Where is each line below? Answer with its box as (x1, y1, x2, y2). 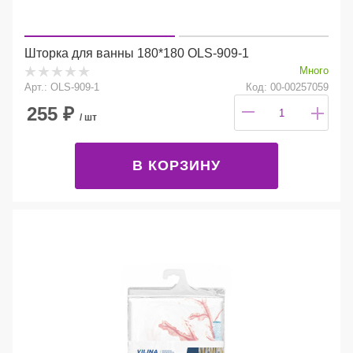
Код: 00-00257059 (246, 80, 329, 93)
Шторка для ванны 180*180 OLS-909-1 (24, 46, 249, 60)
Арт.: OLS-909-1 (24, 80, 99, 93)
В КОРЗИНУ (132, 157, 221, 173)
